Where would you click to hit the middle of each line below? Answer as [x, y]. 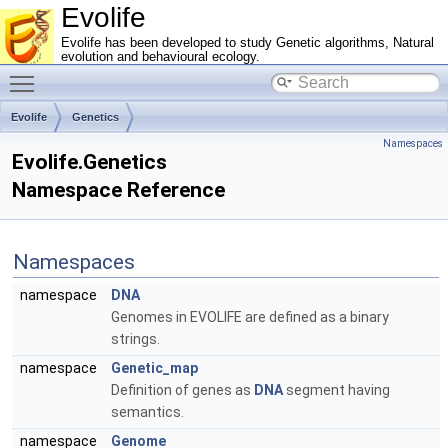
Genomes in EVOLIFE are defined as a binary [250, 317]
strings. [135, 339]
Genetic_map [154, 368]
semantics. [147, 412]
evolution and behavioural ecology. [160, 57]
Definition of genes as [182, 390]
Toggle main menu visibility [130, 73]
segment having [336, 390]
